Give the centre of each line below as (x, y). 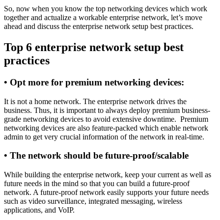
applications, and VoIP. (39, 210)
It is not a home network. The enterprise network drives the (95, 101)
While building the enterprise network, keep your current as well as (108, 175)
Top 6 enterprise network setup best (94, 47)
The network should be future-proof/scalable (99, 156)
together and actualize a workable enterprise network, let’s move (103, 18)
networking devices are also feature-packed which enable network (106, 128)
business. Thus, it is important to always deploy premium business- (107, 110)
